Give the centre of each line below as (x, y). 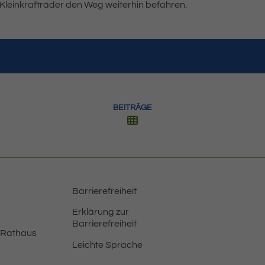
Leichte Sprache (107, 245)
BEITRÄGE (132, 107)
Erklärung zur (101, 212)
